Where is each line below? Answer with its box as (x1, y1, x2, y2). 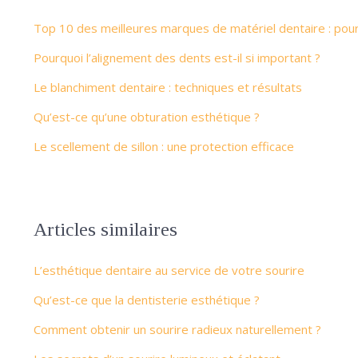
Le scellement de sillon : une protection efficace (34, 138, 294, 154)
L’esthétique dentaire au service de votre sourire (34, 262, 304, 278)
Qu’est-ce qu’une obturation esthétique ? (34, 109, 260, 125)
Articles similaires (34, 219, 177, 240)
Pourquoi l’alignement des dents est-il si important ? (34, 50, 320, 66)
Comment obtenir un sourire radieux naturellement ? (34, 321, 321, 337)
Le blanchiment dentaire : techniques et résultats (34, 79, 302, 95)
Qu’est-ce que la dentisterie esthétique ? (34, 292, 260, 308)
